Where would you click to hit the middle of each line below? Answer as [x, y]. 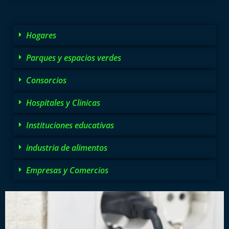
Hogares [41, 35]
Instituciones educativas [70, 125]
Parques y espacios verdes [74, 58]
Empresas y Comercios [67, 170]
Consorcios [46, 80]
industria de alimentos [67, 147]
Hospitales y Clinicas [63, 102]
